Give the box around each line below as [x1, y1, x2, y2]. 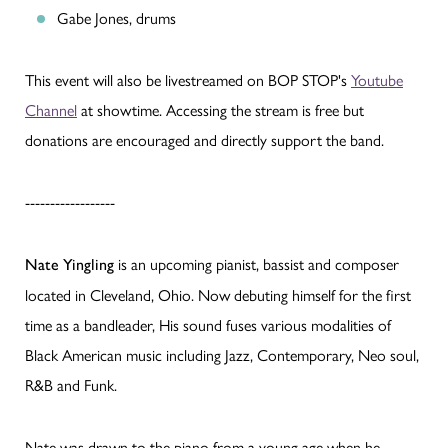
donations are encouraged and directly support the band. [25, 128, 384, 152]
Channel [25, 98, 77, 122]
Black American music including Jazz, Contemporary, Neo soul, [25, 343, 419, 367]
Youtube [351, 68, 403, 92]
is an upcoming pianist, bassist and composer [114, 252, 399, 276]
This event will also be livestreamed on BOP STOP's [25, 68, 351, 92]
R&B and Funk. [25, 373, 117, 397]
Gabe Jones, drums [57, 6, 176, 30]
